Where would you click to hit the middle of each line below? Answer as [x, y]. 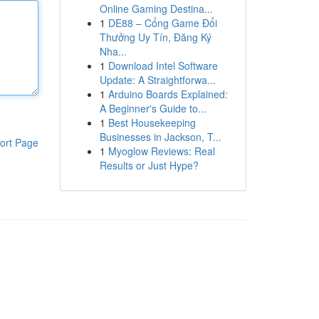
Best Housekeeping [152, 122]
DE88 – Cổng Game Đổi [162, 23]
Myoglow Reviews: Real [161, 151]
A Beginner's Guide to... [153, 108]
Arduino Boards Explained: [168, 94]
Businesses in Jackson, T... [160, 137]
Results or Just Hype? [149, 165]
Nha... [113, 51]
